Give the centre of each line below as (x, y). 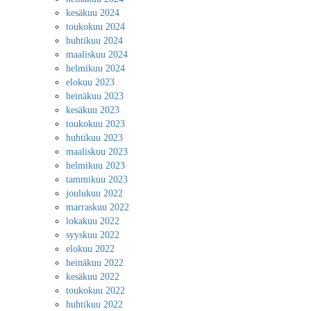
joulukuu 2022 (94, 193)
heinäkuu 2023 (95, 96)
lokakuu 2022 (93, 221)
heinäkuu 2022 (95, 263)
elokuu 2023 (90, 82)
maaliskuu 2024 (97, 54)
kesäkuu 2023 (93, 110)
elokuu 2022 (90, 249)
